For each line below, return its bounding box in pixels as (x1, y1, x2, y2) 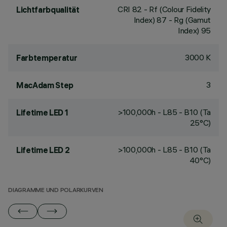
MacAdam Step (16, 80, 74, 90)
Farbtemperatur (16, 53, 78, 63)
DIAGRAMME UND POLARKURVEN (8, 187, 103, 194)
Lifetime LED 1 (16, 107, 68, 118)
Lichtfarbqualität (16, 5, 80, 15)
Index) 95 (177, 25, 211, 35)
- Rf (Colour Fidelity (142, 4, 211, 14)
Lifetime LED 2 (16, 145, 70, 155)
